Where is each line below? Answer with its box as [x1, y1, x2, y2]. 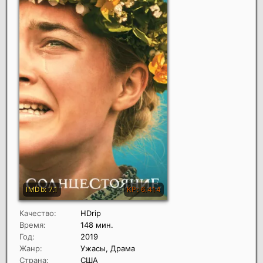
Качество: [19, 208, 56, 218]
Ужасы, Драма [80, 244, 135, 254]
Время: [19, 220, 46, 230]
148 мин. [80, 220, 113, 230]
